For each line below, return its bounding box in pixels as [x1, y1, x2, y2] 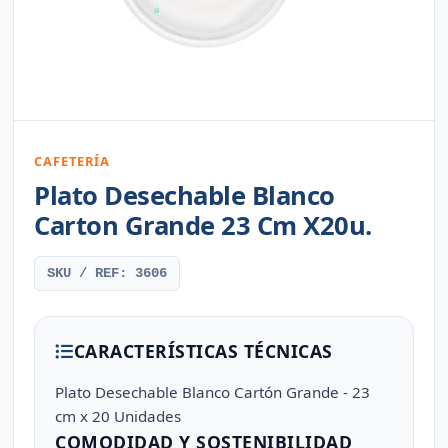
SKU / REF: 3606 [47, 265, 168, 281]
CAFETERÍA [34, 152, 111, 170]
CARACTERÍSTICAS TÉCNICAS [73, 339, 333, 363]
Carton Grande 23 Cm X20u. [34, 208, 372, 243]
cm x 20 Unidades [55, 406, 182, 426]
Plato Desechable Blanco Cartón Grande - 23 [55, 382, 371, 402]
